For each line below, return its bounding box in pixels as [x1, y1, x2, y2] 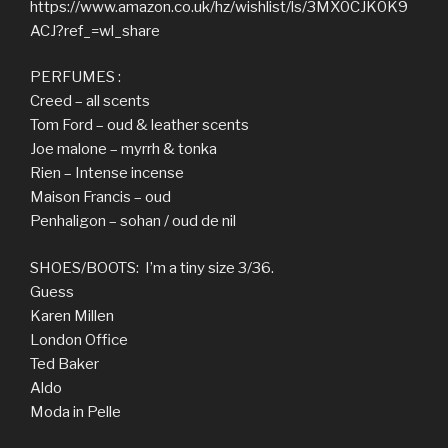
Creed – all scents [30, 92, 150, 110]
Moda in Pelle [30, 402, 121, 421]
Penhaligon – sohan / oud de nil [30, 212, 239, 230]
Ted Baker [30, 354, 99, 373]
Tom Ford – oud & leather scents [30, 116, 252, 134]
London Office [30, 330, 128, 349]
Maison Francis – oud [30, 188, 174, 206]
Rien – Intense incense [30, 164, 187, 182]
